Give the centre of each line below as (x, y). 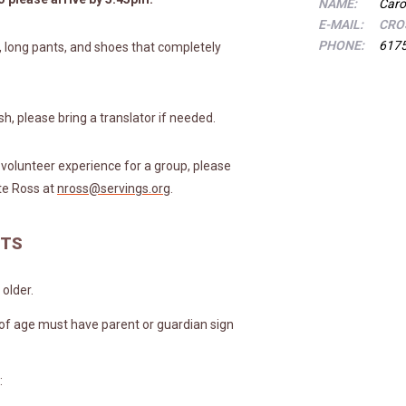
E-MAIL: (340, 24)
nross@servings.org (114, 188)
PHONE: (341, 45)
